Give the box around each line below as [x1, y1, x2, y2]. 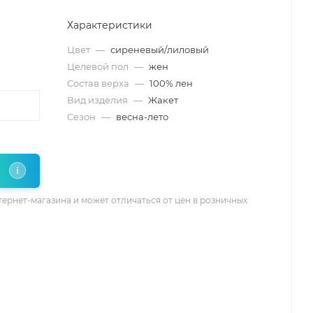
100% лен [150, 77, 193, 89]
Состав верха [67, 77, 131, 89]
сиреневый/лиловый [110, 43, 209, 55]
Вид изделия [67, 94, 130, 105]
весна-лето [116, 110, 168, 122]
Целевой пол [67, 60, 131, 72]
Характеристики [67, 18, 152, 31]
